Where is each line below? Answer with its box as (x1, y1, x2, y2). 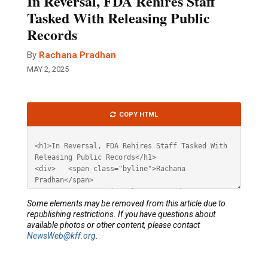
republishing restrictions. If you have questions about (27, 209, 215, 220)
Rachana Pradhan (39, 50, 116, 61)
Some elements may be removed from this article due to (27, 199, 226, 209)
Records (27, 24, 77, 45)
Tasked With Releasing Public (27, 7, 210, 29)
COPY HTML (119, 110, 158, 118)
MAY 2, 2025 (27, 65, 69, 74)
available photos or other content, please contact (27, 220, 200, 230)
